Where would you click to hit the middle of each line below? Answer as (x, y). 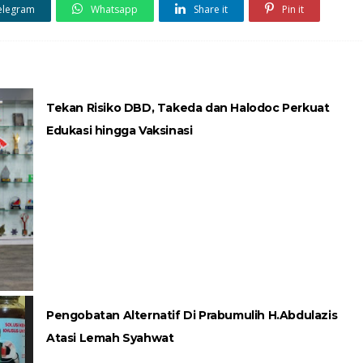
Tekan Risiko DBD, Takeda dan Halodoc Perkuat (188, 108)
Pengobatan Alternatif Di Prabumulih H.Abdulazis (192, 316)
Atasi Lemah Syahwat (110, 338)
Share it (209, 10)
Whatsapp (113, 10)
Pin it (292, 10)
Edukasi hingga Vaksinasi (120, 131)
